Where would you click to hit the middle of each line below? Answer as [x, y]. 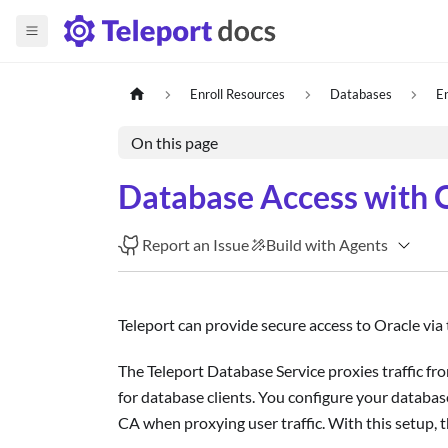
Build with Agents [327, 244]
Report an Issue [196, 244]
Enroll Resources [238, 94]
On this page [174, 143]
